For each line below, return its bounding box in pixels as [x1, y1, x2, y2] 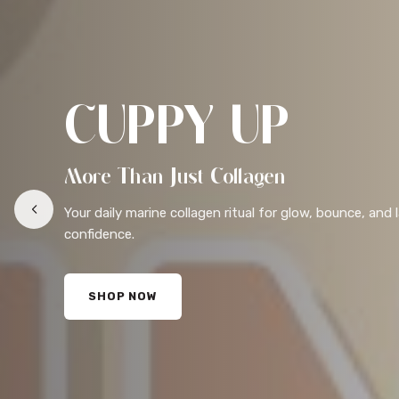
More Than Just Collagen [64, 164, 286, 191]
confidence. [64, 225, 134, 242]
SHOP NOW [88, 289, 158, 304]
